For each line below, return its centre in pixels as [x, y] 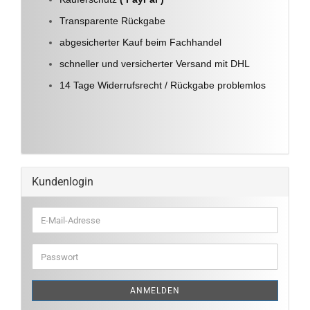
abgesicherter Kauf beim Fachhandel [142, 42]
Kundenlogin [63, 182]
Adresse [56, 244]
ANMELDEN [155, 291]
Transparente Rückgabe [112, 21]
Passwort [59, 256]
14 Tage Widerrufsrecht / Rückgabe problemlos [163, 85]
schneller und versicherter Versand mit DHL [155, 64]
